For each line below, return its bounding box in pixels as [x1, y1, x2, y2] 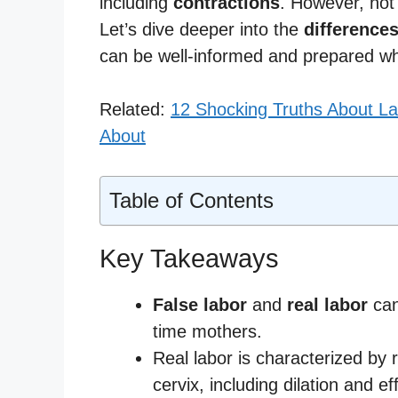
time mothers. [153, 321, 262, 341]
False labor [153, 294, 247, 314]
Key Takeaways [99, 243, 279, 273]
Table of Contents [109, 187, 274, 212]
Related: [99, 99, 171, 119]
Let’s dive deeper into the [99, 19, 304, 39]
